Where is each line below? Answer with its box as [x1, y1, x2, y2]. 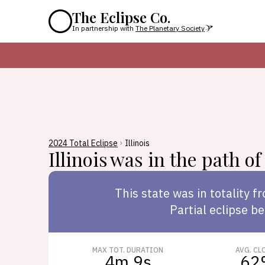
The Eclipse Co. [72, 8, 170, 27]
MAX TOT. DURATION [92, 245, 163, 254]
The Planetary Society [135, 24, 205, 33]
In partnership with [72, 24, 134, 33]
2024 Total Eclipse [49, 138, 118, 148]
